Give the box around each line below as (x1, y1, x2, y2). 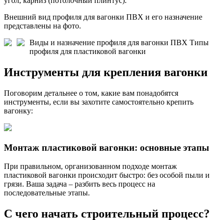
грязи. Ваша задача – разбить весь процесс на (4, 180, 155, 189)
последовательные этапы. (4, 189, 90, 197)
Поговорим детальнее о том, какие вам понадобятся (4, 88, 178, 97)
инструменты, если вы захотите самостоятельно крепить (4, 97, 193, 106)
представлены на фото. (4, 21, 81, 30)
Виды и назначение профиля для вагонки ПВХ (29, 38, 190, 47)
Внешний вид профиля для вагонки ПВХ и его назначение (4, 12, 202, 21)
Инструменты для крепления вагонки (4, 65, 208, 79)
